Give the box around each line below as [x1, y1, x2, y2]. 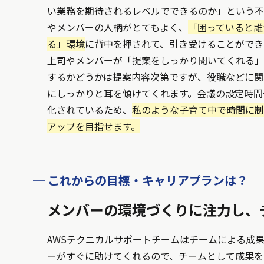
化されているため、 [47, 103, 132, 117]
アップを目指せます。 [47, 119, 140, 134]
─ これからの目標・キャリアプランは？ [33, 171, 248, 189]
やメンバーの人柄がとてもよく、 [47, 20, 188, 35]
